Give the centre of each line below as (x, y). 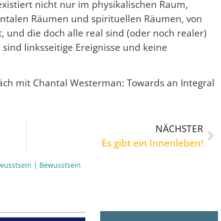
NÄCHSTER (179, 128)
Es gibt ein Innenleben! (152, 143)
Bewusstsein (60, 165)
